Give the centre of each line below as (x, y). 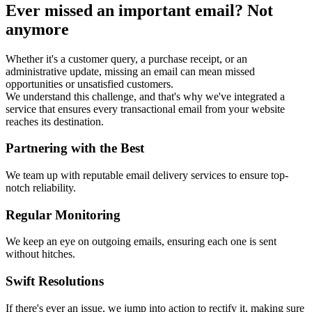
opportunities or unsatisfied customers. (89, 84)
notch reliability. (41, 188)
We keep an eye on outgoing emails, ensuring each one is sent (141, 242)
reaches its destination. (55, 121)
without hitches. (40, 254)
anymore (37, 29)
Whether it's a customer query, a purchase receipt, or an (126, 58)
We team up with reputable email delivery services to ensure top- (147, 175)
